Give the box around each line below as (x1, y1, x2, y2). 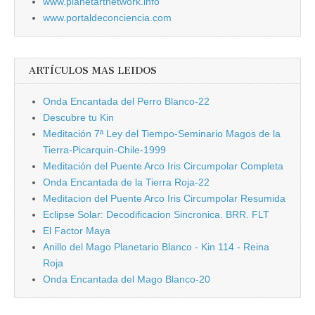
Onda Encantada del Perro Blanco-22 (43, 95, 210, 107)
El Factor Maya (43, 224, 110, 236)
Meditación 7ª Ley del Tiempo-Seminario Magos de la (43, 127, 281, 139)
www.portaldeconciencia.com (43, 11, 172, 23)
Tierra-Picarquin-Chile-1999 (43, 143, 166, 155)
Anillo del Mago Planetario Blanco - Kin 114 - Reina (43, 240, 269, 252)
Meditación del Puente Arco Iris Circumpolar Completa (43, 160, 283, 172)
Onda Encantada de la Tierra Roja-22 (43, 176, 210, 188)
